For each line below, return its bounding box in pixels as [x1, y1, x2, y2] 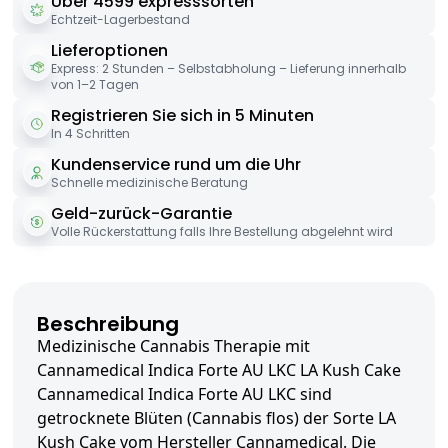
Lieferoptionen [51, 39, 168, 63]
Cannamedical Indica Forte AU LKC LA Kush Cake [37, 359, 401, 382]
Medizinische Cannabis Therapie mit [37, 335, 310, 358]
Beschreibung [37, 310, 179, 339]
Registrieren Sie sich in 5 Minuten [51, 104, 314, 128]
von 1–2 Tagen [51, 76, 139, 94]
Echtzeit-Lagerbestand [51, 11, 190, 29]
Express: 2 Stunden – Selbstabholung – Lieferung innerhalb [51, 60, 406, 78]
